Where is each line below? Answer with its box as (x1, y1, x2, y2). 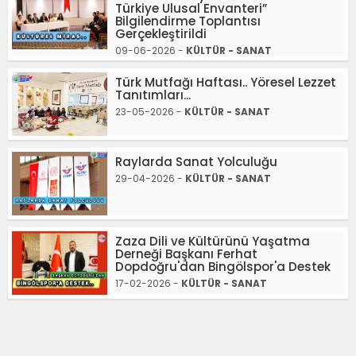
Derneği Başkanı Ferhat (115, 245, 257, 262)
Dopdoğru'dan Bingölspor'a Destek (115, 257, 331, 275)
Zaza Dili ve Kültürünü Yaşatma (115, 232, 310, 250)
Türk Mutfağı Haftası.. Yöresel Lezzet (115, 73, 336, 91)
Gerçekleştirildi (115, 25, 207, 42)
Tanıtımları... (115, 86, 191, 103)
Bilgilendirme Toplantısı (115, 12, 261, 29)
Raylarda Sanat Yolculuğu (115, 153, 277, 170)
